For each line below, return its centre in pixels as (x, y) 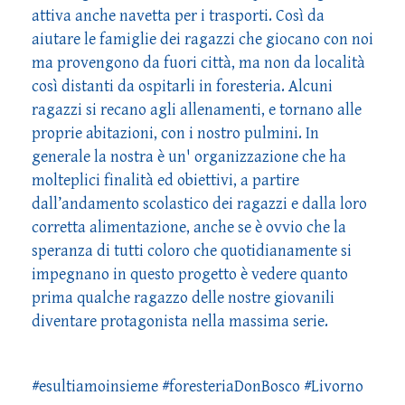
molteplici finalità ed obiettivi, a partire (165, 180)
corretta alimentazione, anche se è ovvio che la (189, 227)
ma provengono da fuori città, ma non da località (198, 62)
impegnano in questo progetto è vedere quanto (190, 274)
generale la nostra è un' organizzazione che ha (189, 156)
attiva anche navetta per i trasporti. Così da (178, 15)
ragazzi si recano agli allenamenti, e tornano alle (197, 109)
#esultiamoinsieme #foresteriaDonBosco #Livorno (198, 386)
